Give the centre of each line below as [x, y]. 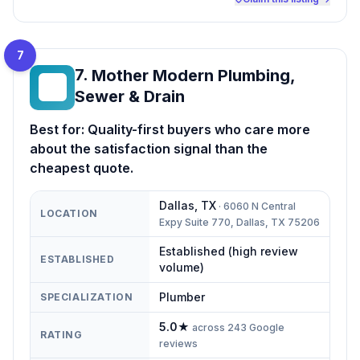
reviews [178, 343]
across [209, 327]
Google [266, 327]
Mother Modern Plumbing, [193, 75]
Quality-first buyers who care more [199, 129]
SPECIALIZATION [87, 297]
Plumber [182, 297]
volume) [182, 267]
